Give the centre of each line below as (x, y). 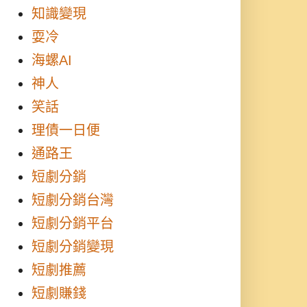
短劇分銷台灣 (73, 200)
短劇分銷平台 (73, 223)
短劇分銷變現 (73, 247)
